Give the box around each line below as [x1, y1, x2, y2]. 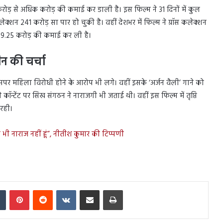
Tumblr [5, 184, 25, 195]
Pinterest [29, 184, 53, 195]
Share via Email [99, 184, 114, 195]
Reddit [52, 184, 71, 195]
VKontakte [76, 184, 105, 195]
